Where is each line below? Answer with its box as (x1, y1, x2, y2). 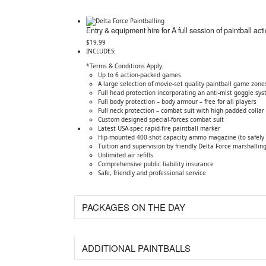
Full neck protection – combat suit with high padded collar (97, 106, 264, 115)
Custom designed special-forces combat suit (97, 115, 224, 123)
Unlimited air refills (97, 151, 153, 159)
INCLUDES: (85, 47, 116, 55)
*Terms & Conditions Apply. (85, 62, 164, 70)
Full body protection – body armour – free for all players (97, 97, 256, 106)
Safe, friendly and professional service (97, 169, 206, 177)
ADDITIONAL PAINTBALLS (82, 242, 191, 254)
